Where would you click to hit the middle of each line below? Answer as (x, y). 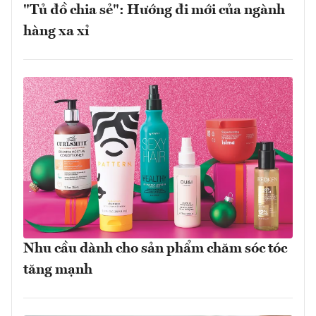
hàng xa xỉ (56, 32)
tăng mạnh (58, 271)
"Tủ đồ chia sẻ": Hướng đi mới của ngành (154, 11)
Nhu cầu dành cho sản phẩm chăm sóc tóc (155, 249)
